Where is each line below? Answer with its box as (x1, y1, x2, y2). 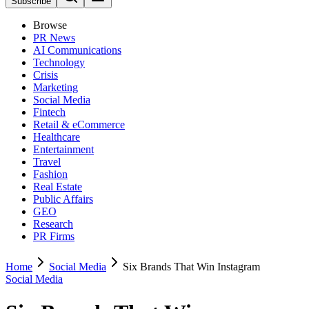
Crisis (33, 69, 58, 81)
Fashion (33, 168, 68, 180)
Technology (33, 57, 85, 68)
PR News (33, 32, 75, 43)
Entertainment (33, 143, 94, 155)
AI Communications (33, 44, 121, 56)
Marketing (33, 81, 78, 93)
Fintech (33, 106, 66, 118)
